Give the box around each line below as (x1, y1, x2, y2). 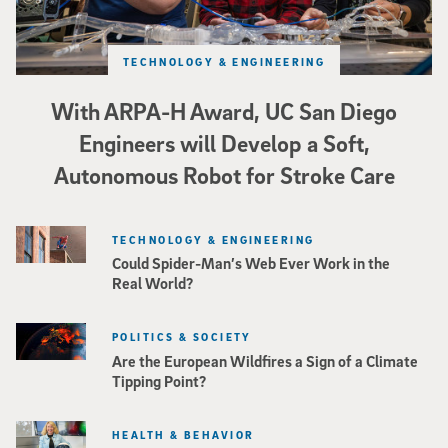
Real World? (112, 273, 193, 294)
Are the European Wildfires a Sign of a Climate (112, 351, 418, 372)
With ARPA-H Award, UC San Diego (51, 96, 397, 125)
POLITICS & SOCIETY (112, 330, 252, 344)
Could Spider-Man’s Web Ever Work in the (112, 253, 390, 274)
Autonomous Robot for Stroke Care (53, 160, 395, 189)
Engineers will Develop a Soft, (78, 128, 370, 157)
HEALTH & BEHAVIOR (112, 428, 255, 442)
